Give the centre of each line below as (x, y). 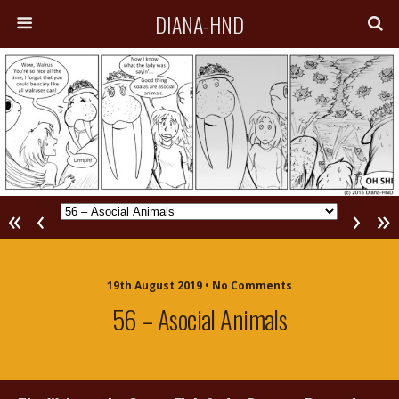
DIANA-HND (199, 24)
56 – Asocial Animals (199, 319)
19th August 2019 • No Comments (199, 286)
